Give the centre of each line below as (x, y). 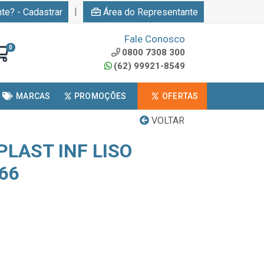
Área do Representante (151, 12)
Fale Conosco (155, 39)
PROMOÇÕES (100, 96)
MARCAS (33, 96)
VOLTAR (167, 121)
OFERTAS (180, 96)
